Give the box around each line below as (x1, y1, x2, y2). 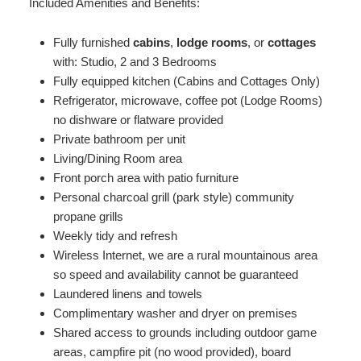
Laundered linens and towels (52, 286, 202, 301)
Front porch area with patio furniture (52, 170, 239, 185)
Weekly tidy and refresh (52, 228, 177, 243)
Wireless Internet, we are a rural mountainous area (52, 247, 317, 262)
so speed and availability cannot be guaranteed (52, 267, 298, 281)
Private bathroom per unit (52, 131, 185, 146)
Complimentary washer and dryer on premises (52, 305, 297, 320)
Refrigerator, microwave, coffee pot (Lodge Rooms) (52, 93, 322, 107)
